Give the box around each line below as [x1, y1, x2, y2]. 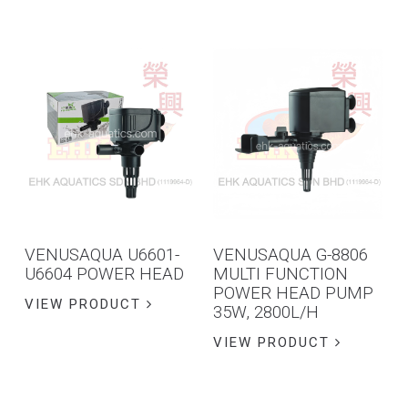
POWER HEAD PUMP [213, 283, 373, 304]
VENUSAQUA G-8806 [213, 245, 368, 266]
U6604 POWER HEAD [24, 264, 184, 285]
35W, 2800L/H [213, 302, 319, 323]
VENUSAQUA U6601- [24, 245, 179, 266]
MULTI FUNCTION [213, 264, 348, 285]
